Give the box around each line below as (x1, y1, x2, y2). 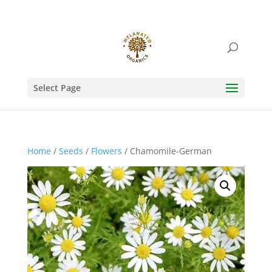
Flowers (90, 145, 122, 157)
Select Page (33, 82, 81, 93)
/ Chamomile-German (121, 145, 212, 157)
